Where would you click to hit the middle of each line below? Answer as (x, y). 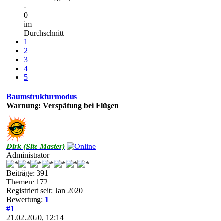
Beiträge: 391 (27, 173)
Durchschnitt (44, 33)
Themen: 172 (27, 182)
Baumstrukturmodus (42, 96)
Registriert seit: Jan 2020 (45, 190)
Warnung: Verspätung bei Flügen (63, 105)
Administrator (28, 155)
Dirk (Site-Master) (36, 146)
